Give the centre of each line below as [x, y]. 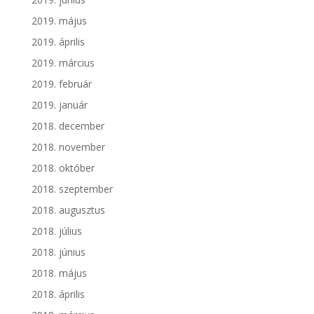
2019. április [58, 41]
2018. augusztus [68, 210]
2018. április [58, 294]
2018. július [56, 231]
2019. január [59, 104]
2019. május [59, 20]
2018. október [63, 168]
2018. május [59, 273]
